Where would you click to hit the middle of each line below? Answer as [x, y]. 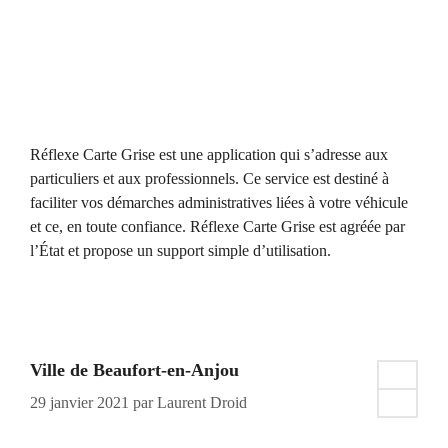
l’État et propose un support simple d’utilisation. [180, 251]
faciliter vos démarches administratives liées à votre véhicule [219, 203]
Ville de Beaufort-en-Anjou [134, 370]
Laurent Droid [202, 403]
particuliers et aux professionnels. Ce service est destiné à [209, 179]
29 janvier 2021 [79, 403]
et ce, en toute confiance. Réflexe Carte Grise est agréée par [217, 227]
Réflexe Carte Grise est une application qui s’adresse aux [209, 155]
